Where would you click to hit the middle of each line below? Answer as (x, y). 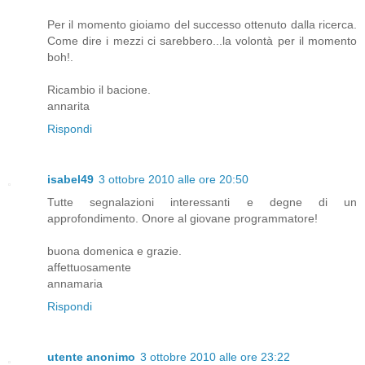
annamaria (75, 284)
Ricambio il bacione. (99, 90)
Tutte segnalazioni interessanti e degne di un (202, 202)
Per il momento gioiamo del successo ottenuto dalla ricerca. (202, 25)
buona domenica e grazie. (114, 251)
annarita (68, 106)
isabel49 (70, 180)
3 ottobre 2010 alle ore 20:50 (174, 180)
